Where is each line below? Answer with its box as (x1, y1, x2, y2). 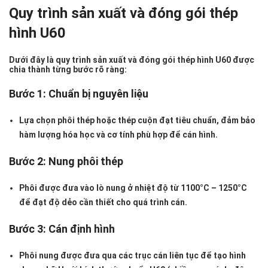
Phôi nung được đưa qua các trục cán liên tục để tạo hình (19, 251, 246, 261)
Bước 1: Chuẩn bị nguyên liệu (9, 87, 148, 100)
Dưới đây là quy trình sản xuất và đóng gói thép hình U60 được (9, 55, 254, 65)
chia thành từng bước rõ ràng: (9, 65, 127, 75)
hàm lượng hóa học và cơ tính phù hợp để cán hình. (19, 130, 218, 140)
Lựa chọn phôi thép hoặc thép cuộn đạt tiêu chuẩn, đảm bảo (19, 115, 255, 126)
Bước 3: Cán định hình (9, 223, 115, 236)
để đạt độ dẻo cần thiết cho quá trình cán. (19, 197, 187, 208)
